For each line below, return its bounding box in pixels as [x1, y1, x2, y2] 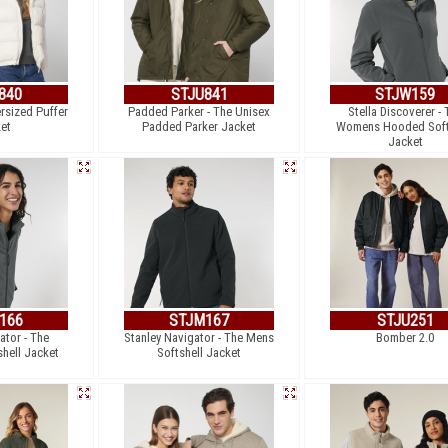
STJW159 [375, 85, 435, 104]
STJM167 [169, 311, 229, 330]
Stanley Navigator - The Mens [124, 330, 274, 345]
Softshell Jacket [157, 345, 241, 360]
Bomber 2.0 [376, 330, 434, 345]
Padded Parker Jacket [142, 119, 256, 134]
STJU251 [376, 311, 434, 330]
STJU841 [170, 85, 228, 104]
